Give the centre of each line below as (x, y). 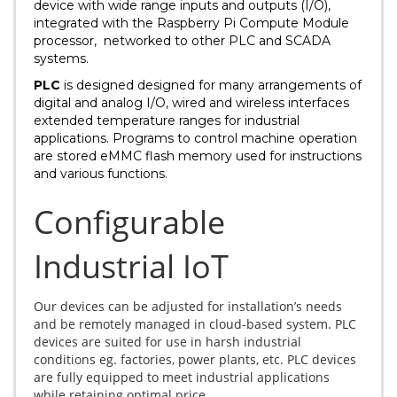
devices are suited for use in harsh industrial (167, 342)
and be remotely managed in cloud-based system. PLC (195, 324)
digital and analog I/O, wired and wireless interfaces (191, 103)
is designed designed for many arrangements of (211, 86)
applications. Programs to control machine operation (195, 139)
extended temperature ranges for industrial (167, 121)
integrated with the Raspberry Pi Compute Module (191, 23)
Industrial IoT (131, 267)
